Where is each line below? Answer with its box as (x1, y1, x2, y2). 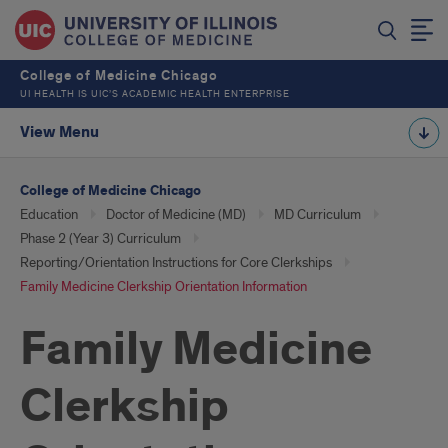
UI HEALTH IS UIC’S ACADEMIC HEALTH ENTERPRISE (20, 88, 290, 100)
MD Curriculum (274, 206, 361, 223)
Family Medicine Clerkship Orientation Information (20, 278, 307, 295)
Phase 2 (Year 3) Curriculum (20, 230, 181, 247)
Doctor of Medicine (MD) (106, 206, 246, 223)
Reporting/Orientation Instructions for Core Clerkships (20, 254, 332, 271)
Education (20, 206, 78, 223)
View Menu (20, 122, 99, 143)
